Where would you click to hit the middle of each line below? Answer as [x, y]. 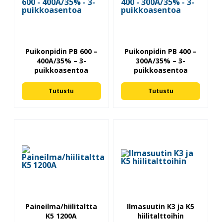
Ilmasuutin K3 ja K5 [161, 206]
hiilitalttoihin [161, 216]
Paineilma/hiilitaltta [61, 206]
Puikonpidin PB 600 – [61, 52]
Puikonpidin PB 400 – [161, 52]
